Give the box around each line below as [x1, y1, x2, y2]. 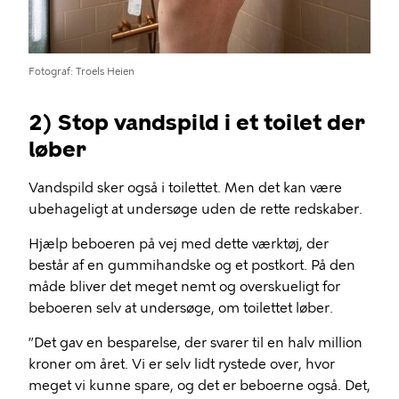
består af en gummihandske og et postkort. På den [28, 256, 355, 273]
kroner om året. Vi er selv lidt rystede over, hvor [28, 355, 335, 372]
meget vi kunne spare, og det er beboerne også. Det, [28, 377, 370, 394]
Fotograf [28, 65, 70, 77]
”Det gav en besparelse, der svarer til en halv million [28, 334, 362, 351]
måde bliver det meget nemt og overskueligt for [28, 278, 340, 295]
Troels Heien [76, 65, 134, 77]
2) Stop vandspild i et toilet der [28, 109, 365, 135]
